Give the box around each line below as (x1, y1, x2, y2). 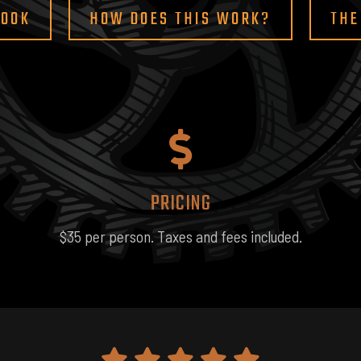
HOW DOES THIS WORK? (89, 6, 272, 33)
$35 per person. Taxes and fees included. (59, 227, 302, 246)
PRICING (150, 187, 211, 221)
